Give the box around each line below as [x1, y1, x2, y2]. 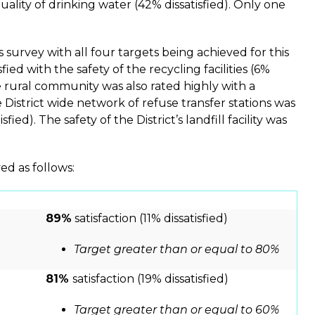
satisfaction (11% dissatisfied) [72, 212, 228, 226]
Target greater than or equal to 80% [74, 243, 279, 257]
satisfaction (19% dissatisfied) [72, 272, 229, 286]
